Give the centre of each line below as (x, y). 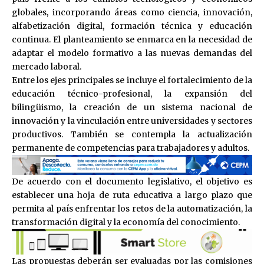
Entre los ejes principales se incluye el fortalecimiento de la (132, 80)
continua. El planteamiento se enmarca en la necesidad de (132, 39)
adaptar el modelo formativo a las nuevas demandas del (132, 53)
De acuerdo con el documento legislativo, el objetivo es (132, 181)
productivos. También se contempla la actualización (132, 134)
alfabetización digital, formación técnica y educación (132, 26)
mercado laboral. (47, 66)
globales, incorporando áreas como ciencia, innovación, (132, 12)
